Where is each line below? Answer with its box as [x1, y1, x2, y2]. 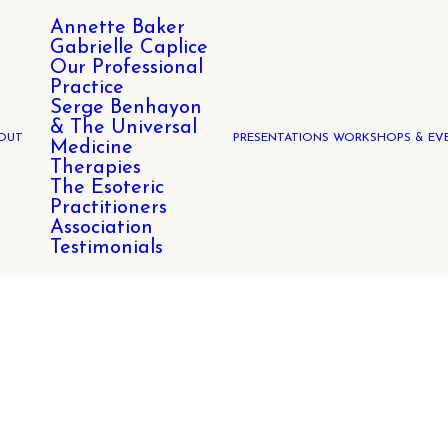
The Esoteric [50, 178, 164, 198]
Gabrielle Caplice [50, 38, 208, 58]
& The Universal [50, 118, 197, 138]
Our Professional [50, 58, 203, 78]
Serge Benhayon [50, 98, 202, 118]
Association [50, 218, 153, 238]
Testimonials [50, 238, 163, 258]
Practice [50, 78, 124, 98]
